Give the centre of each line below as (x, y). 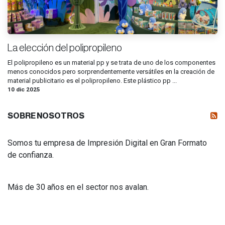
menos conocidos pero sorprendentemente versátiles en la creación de (111, 71)
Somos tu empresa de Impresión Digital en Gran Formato (107, 143)
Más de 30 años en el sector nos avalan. (78, 187)
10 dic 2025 (24, 89)
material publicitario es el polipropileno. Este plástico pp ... (92, 80)
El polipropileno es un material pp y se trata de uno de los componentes (111, 62)
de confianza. (31, 155)
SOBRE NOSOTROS (46, 116)
